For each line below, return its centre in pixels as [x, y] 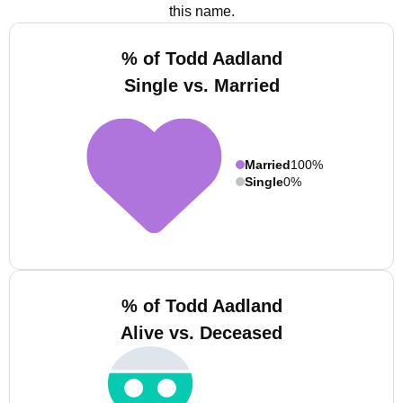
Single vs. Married [201, 85]
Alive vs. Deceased [201, 333]
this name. [201, 11]
